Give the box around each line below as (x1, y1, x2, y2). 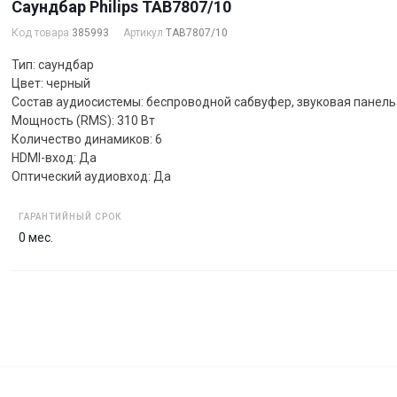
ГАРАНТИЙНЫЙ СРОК (19, 211, 121, 222)
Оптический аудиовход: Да (12, 168, 171, 183)
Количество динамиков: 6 (12, 131, 162, 146)
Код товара (12, 26, 72, 39)
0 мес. (19, 230, 53, 245)
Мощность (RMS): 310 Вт (12, 113, 155, 128)
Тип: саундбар (12, 57, 94, 72)
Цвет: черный (12, 75, 90, 90)
